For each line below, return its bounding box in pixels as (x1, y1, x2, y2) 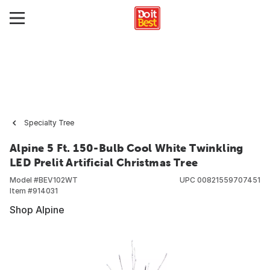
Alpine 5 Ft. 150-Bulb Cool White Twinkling (10, 142, 243, 154)
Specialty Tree (24, 118, 74, 127)
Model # (10, 175, 39, 184)
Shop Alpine (10, 204, 64, 216)
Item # (10, 186, 33, 195)
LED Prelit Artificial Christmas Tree (10, 156, 198, 169)
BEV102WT (39, 175, 78, 184)
